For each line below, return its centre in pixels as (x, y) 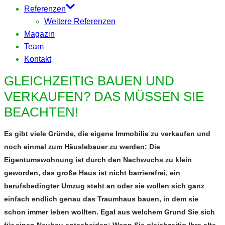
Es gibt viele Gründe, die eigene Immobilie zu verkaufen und (107, 134)
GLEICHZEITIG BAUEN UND (89, 81)
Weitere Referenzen (80, 22)
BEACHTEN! (41, 112)
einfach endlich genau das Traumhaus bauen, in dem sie (101, 199)
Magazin (39, 34)
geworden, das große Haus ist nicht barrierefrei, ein (92, 173)
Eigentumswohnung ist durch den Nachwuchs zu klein (98, 160)
